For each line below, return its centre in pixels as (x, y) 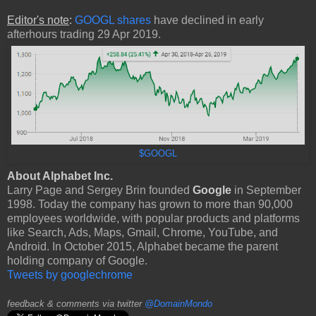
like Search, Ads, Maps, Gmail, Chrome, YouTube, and (142, 232)
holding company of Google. (77, 260)
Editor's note (38, 20)
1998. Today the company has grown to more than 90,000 (150, 204)
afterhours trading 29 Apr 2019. (84, 34)
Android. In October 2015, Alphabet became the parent (142, 246)
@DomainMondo (178, 303)
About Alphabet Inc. (60, 176)
